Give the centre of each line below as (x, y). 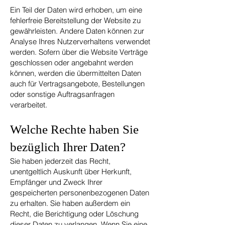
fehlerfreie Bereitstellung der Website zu (75, 20)
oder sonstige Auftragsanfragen (62, 94)
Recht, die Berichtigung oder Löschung (74, 214)
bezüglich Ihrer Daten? (68, 147)
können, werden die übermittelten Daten (76, 73)
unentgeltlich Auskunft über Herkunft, (71, 172)
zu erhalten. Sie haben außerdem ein (70, 203)
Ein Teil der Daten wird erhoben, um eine (76, 10)
